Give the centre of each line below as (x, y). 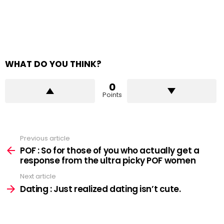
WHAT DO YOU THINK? (53, 64)
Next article (38, 176)
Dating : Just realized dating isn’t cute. (100, 189)
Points (112, 94)
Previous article (45, 138)
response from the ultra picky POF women (108, 161)
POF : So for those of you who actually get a (110, 151)
